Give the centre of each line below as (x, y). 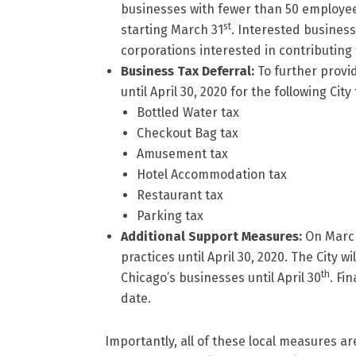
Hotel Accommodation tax (212, 174)
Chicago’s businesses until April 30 (221, 278)
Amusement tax (182, 154)
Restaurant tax (180, 195)
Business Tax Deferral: (189, 71)
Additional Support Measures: (213, 236)
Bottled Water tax (188, 112)
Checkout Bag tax (188, 133)
